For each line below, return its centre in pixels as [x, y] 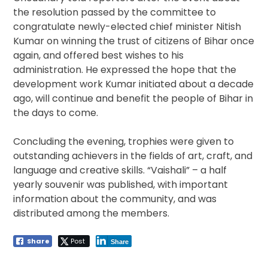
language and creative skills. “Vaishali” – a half [120, 170]
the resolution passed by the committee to [115, 13]
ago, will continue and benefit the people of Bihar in [133, 99]
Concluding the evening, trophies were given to [124, 142]
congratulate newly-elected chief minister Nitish [127, 27]
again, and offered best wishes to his [99, 56]
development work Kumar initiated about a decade [134, 84]
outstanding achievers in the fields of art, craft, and [133, 156]
